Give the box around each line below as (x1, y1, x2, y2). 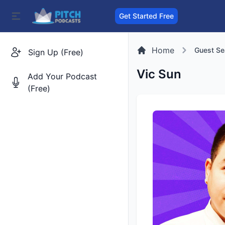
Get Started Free (119, 12, 174, 20)
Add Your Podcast (27, 71, 97, 81)
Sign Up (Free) (28, 47, 83, 57)
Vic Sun (137, 67, 181, 81)
